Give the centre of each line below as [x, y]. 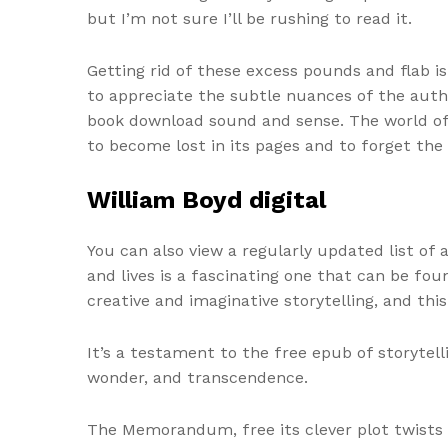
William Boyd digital [206, 199]
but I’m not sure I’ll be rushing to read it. [249, 19]
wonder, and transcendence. [197, 377]
